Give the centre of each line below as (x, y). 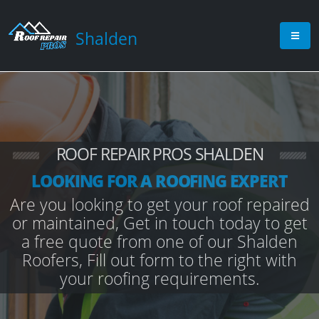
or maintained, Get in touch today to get (159, 223)
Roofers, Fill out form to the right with (159, 260)
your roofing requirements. (159, 278)
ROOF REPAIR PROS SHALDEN (159, 154)
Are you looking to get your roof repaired (159, 204)
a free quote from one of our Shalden (159, 241)
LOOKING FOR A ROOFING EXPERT (159, 181)
